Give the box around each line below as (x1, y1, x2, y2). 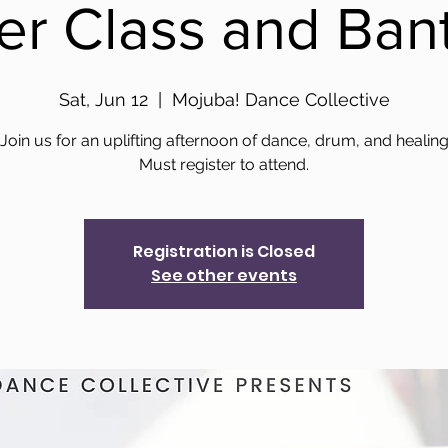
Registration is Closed (133, 240, 315, 263)
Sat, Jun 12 (58, 89, 148, 110)
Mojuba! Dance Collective (171, 89, 390, 110)
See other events (151, 264, 297, 287)
